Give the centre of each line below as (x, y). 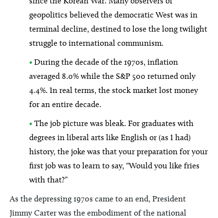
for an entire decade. (65, 104)
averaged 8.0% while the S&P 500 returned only (112, 76)
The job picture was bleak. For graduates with (113, 123)
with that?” (48, 180)
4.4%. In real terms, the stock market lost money (114, 90)
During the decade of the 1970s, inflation (105, 62)
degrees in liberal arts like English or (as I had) (110, 137)
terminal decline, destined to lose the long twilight (118, 29)
